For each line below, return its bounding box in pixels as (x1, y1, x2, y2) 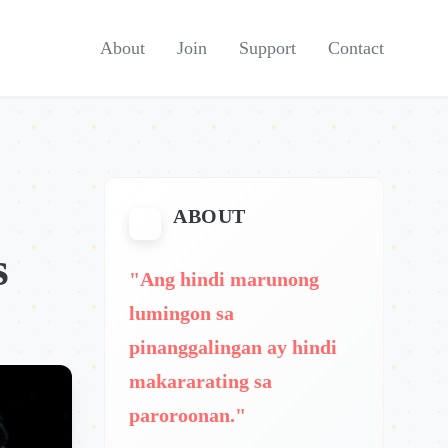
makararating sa (129, 370, 272, 392)
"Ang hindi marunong (129, 268, 319, 290)
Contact (328, 38, 384, 58)
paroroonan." (129, 404, 246, 426)
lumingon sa (129, 302, 234, 324)
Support (239, 38, 296, 58)
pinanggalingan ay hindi (129, 336, 337, 358)
